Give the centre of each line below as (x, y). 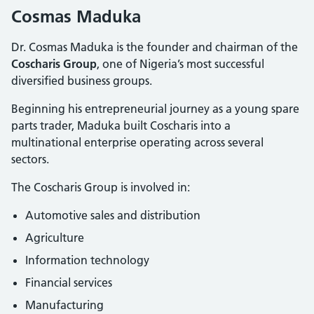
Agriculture (55, 237)
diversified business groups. (82, 80)
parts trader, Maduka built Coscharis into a (121, 125)
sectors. (30, 159)
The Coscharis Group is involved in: (101, 187)
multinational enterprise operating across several (137, 142)
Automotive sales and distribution (113, 215)
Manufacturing (64, 305)
